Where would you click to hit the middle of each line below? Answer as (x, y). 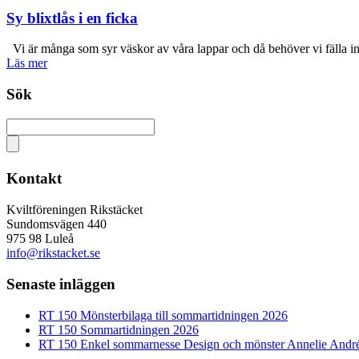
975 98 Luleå (40, 239)
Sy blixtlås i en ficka (72, 18)
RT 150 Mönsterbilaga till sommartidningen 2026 (163, 315)
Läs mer (27, 63)
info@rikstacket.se (53, 253)
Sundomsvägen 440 (56, 224)
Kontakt (34, 179)
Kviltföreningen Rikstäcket (75, 210)
